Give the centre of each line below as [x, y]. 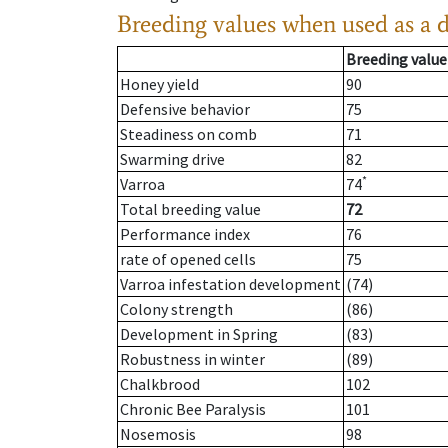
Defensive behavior [185, 109]
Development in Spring [199, 334]
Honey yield [159, 84]
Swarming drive [172, 159]
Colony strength [176, 309]
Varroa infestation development [230, 284]
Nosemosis [158, 434]
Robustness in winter [192, 359]
